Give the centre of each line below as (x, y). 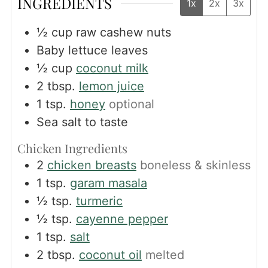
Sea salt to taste (82, 122)
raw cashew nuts (123, 32)
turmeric (99, 201)
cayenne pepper (122, 219)
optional (131, 104)
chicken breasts (92, 165)
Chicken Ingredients (72, 148)
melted (165, 255)
